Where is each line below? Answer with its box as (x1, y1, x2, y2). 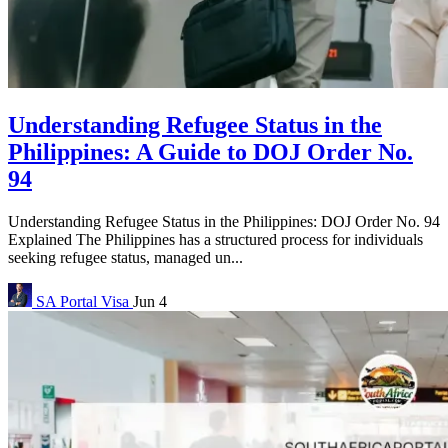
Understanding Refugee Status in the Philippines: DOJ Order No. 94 (8, 212, 440, 230)
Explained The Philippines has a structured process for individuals (8, 230, 423, 248)
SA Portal (36, 292, 97, 310)
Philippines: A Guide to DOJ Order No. (8, 138, 413, 165)
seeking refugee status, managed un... (8, 248, 243, 266)
